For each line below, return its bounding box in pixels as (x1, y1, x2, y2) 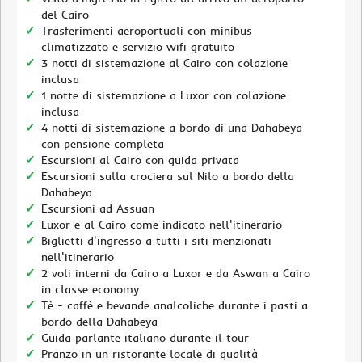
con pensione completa (41, 137, 164, 152)
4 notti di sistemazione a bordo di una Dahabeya (41, 120, 302, 136)
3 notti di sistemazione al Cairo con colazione (41, 56, 288, 71)
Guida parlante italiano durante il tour (41, 330, 249, 346)
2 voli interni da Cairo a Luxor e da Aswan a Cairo (41, 266, 310, 281)
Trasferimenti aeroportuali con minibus (41, 23, 252, 39)
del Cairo (41, 7, 89, 23)
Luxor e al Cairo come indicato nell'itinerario (41, 217, 282, 233)
